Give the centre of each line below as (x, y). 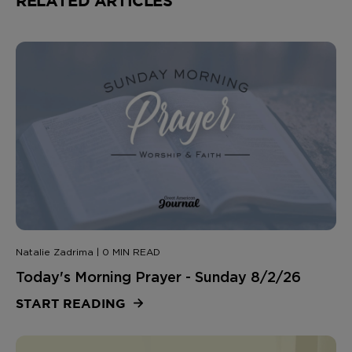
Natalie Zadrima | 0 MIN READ (88, 252)
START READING (73, 303)
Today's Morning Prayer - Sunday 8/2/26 (158, 277)
